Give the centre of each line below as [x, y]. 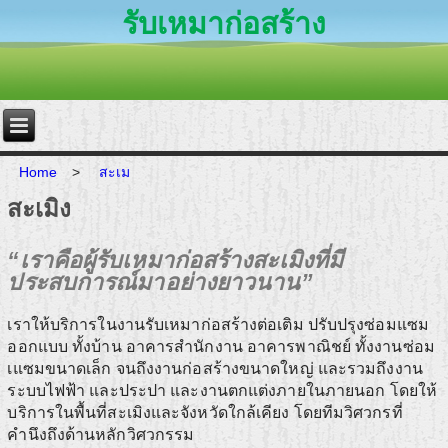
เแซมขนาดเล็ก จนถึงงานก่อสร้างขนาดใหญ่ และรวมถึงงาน [215, 369]
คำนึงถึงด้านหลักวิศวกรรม [101, 435]
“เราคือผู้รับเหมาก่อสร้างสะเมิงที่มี [175, 260]
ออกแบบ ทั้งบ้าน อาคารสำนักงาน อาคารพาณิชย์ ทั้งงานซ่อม [221, 347]
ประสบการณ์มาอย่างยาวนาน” [160, 282]
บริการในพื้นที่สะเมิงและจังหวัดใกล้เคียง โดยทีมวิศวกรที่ [205, 413]
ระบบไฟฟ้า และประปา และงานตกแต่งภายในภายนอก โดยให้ [222, 391]
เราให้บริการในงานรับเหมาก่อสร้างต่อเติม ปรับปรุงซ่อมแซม [218, 325]
